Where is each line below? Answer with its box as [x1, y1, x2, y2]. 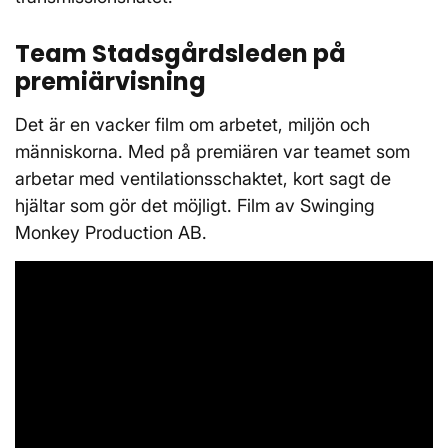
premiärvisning [15, 65, 211, 98]
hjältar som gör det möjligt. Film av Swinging [15, 195, 375, 216]
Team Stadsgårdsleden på [15, 37, 346, 70]
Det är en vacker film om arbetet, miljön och [15, 114, 370, 135]
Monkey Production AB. [15, 222, 207, 243]
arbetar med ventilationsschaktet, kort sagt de [15, 168, 391, 189]
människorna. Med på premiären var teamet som [15, 141, 410, 162]
